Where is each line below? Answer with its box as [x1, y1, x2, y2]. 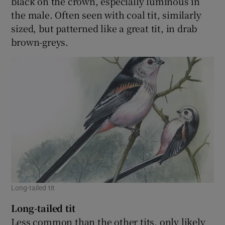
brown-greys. [11, 35, 69, 48]
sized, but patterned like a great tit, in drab [11, 21, 197, 35]
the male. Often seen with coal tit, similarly [11, 8, 201, 21]
